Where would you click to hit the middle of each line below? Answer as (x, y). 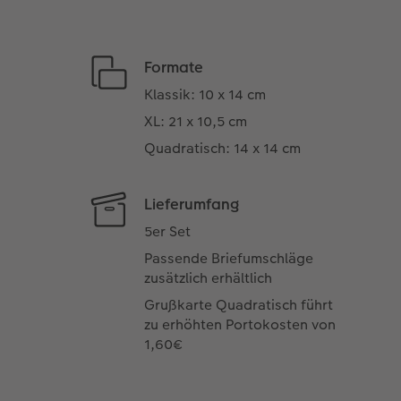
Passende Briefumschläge (229, 259)
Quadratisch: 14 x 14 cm (223, 149)
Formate (174, 68)
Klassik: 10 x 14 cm (205, 95)
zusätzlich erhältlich (209, 278)
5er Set (168, 232)
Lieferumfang (192, 205)
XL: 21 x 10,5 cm (196, 122)
